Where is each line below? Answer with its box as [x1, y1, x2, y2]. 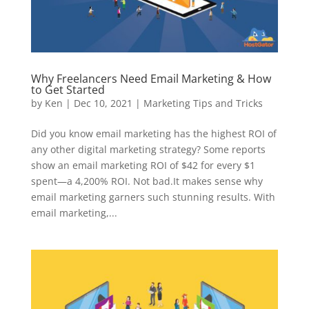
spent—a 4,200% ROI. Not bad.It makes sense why [30, 175, 263, 188]
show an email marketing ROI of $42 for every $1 [30, 159, 255, 172]
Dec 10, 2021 [73, 97, 132, 110]
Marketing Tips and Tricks [143, 97, 263, 110]
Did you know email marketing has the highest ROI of [30, 127, 277, 141]
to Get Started [30, 82, 105, 98]
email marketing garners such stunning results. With [30, 190, 275, 204]
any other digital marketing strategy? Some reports [30, 143, 266, 157]
